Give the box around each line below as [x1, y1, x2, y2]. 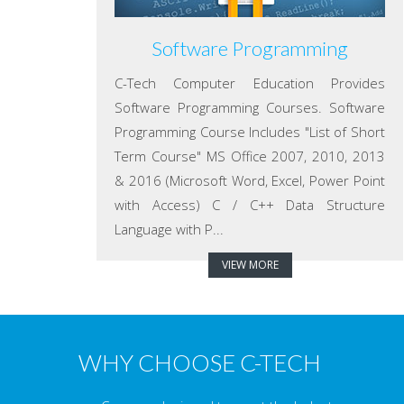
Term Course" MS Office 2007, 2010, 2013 [115, 147, 385, 166]
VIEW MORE [221, 257, 279, 273]
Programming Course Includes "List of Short [115, 123, 385, 142]
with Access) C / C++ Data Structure [115, 196, 385, 215]
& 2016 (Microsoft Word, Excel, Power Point [115, 171, 385, 190]
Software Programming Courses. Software [115, 98, 385, 117]
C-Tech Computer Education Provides [115, 74, 385, 93]
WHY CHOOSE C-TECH [78, 348, 321, 378]
